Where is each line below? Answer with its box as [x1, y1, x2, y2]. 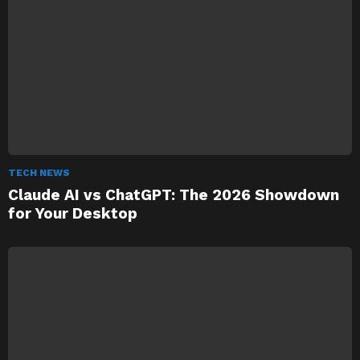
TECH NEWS [8, 166, 70, 178]
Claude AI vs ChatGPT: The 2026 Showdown [8, 185, 339, 204]
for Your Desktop [8, 203, 137, 223]
